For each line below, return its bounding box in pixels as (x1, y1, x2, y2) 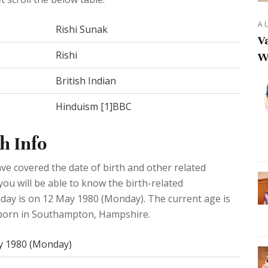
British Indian (56, 74, 116, 88)
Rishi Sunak (56, 23, 108, 36)
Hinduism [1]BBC (56, 100, 132, 114)
